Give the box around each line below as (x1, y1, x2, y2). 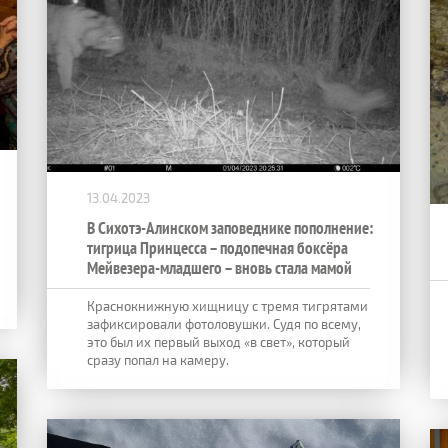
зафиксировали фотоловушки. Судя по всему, (87, 315, 361, 332)
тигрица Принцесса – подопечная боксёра (87, 236, 348, 259)
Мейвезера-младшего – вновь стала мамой (87, 256, 352, 279)
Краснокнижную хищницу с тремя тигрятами (87, 297, 368, 314)
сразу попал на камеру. (87, 351, 229, 368)
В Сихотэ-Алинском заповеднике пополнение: (87, 216, 373, 239)
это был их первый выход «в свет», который (87, 333, 350, 350)
